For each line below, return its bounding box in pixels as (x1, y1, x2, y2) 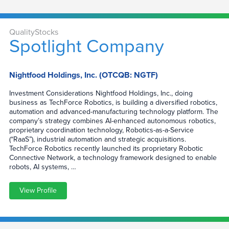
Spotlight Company (9, 35, 164, 58)
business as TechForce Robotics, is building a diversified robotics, (9, 98, 217, 107)
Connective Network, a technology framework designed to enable (9, 153, 217, 163)
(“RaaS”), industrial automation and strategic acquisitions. (9, 135, 186, 144)
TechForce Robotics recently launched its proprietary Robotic (9, 144, 203, 153)
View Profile (19, 186, 57, 195)
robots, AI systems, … (9, 163, 76, 172)
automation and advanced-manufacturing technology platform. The (9, 107, 218, 117)
